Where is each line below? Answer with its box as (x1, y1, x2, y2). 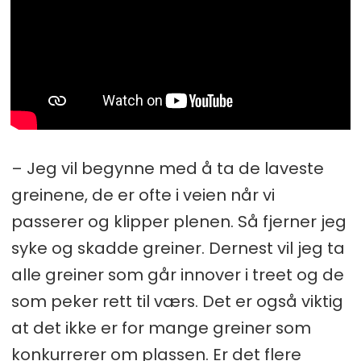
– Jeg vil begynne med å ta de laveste (10, 156, 324, 180)
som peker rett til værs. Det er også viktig (10, 289, 343, 313)
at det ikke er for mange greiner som (10, 316, 311, 339)
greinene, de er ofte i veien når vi (10, 183, 275, 206)
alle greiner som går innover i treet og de (10, 263, 344, 286)
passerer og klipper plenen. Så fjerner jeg (10, 210, 346, 233)
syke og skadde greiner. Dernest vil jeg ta (10, 236, 345, 259)
